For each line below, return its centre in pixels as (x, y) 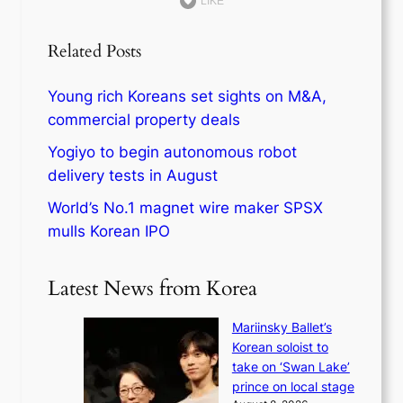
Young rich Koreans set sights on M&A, (188, 96)
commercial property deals (144, 119)
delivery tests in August (133, 175)
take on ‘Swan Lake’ (291, 366)
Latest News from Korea (153, 288)
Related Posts (95, 51)
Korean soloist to (280, 346)
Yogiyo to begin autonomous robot (173, 152)
